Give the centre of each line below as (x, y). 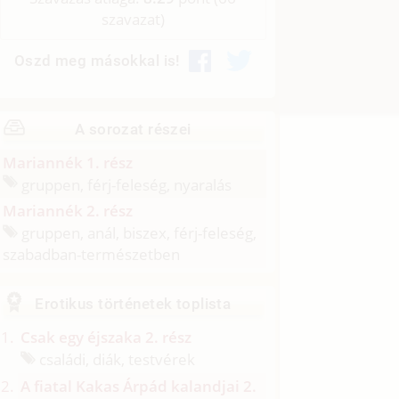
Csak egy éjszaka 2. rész (106, 338)
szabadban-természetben (92, 255)
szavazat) (133, 20)
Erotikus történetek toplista (133, 304)
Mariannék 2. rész (68, 211)
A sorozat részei (133, 129)
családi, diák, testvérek (116, 359)
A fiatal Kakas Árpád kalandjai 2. (139, 386)
